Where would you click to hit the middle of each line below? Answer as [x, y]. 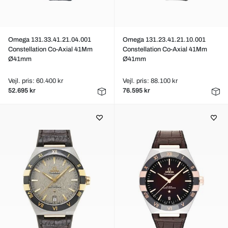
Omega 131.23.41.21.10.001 [164, 40]
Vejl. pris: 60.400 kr [36, 81]
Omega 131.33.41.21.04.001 [50, 40]
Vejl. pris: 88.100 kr [150, 81]
